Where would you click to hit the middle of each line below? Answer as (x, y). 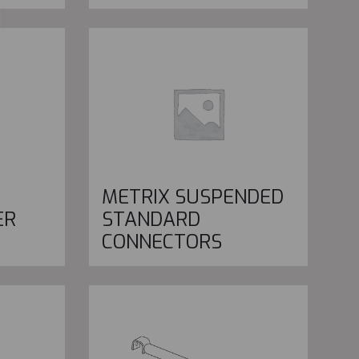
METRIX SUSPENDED (192, 198)
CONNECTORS (161, 242)
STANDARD (151, 220)
